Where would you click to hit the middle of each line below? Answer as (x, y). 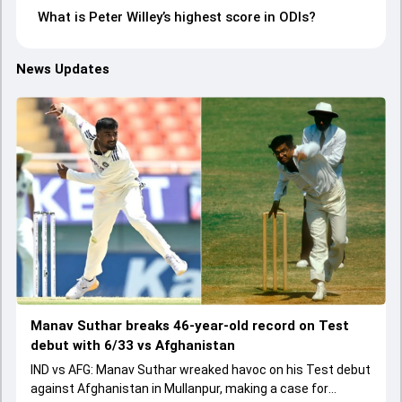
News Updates (63, 69)
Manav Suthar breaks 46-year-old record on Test (190, 325)
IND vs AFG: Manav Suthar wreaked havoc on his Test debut (201, 369)
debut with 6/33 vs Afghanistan (133, 345)
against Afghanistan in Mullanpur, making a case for (179, 388)
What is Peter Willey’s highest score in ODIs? (177, 17)
